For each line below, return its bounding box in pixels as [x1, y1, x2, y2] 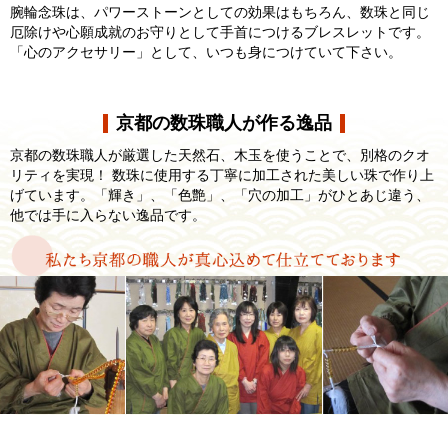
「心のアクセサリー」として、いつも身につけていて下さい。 [10, 44, 402, 61]
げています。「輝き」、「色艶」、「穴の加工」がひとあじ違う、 [10, 187, 430, 204]
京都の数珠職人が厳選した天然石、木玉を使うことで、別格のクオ [10, 147, 430, 164]
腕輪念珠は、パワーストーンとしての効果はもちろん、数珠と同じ [10, 4, 430, 21]
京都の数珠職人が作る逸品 [116, 113, 332, 134]
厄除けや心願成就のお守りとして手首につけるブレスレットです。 [10, 24, 430, 41]
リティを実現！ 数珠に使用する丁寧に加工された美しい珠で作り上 [10, 167, 434, 184]
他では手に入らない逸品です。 [10, 207, 206, 224]
